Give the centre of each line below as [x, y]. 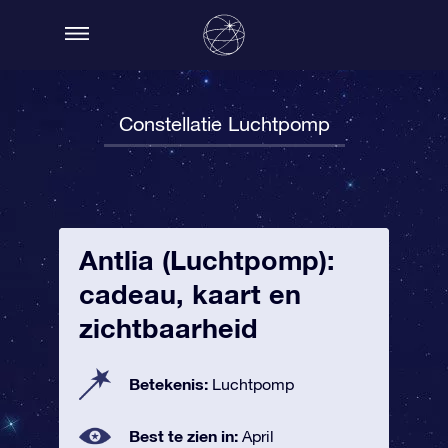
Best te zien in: [185, 435]
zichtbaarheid [168, 328]
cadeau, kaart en [190, 294]
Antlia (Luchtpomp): [207, 260]
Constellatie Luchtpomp [224, 123]
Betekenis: [170, 383]
